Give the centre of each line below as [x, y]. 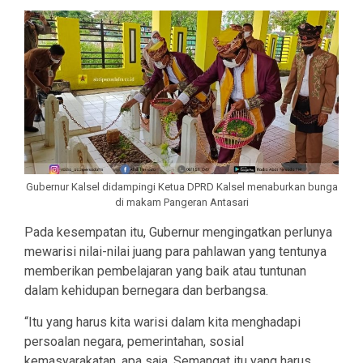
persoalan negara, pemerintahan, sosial [134, 342]
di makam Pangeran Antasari [181, 203]
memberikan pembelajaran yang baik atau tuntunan [165, 271]
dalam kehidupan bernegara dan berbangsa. [146, 291]
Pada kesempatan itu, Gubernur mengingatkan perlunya [178, 233]
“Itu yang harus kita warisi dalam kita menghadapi [162, 322]
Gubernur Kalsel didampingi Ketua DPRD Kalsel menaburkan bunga [181, 187]
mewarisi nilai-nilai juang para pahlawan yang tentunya [175, 252]
